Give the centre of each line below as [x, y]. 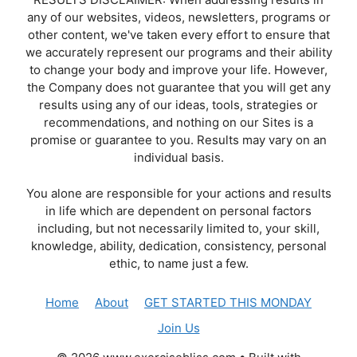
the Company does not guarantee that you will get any [178, 87]
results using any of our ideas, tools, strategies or [178, 105]
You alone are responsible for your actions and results [178, 193]
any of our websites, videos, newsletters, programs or [178, 17]
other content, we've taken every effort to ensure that [178, 35]
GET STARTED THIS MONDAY [228, 302]
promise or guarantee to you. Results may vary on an [178, 140]
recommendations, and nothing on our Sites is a [178, 122]
